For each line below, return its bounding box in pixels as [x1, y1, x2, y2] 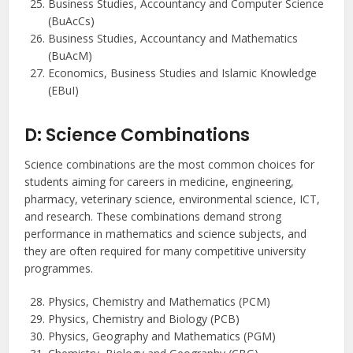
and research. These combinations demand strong [24, 209, 282, 225]
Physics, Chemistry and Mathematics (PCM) [48, 294, 271, 310]
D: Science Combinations [24, 123, 251, 148]
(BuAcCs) [48, 13, 95, 29]
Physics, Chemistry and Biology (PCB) [48, 311, 240, 327]
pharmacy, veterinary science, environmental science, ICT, [24, 191, 321, 207]
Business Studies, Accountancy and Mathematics [48, 31, 299, 46]
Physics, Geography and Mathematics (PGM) [48, 329, 277, 344]
